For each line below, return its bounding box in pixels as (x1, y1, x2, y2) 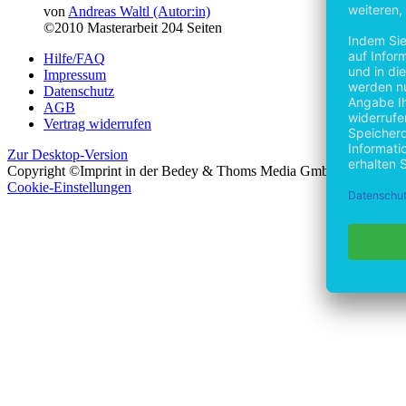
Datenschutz (43, 83, 114, 100)
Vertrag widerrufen (43, 116, 151, 132)
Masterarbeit (87, 20, 158, 36)
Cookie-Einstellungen (7, 179, 131, 196)
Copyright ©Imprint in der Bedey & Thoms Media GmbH (7, 163, 340, 179)
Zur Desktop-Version (7, 147, 128, 163)
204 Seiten (161, 20, 222, 36)
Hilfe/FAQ (43, 51, 105, 67)
